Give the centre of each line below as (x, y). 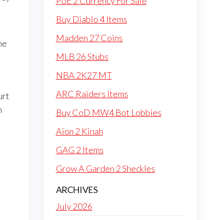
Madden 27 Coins (89, 38)
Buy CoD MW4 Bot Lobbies (109, 112)
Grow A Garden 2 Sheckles (105, 168)
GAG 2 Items (80, 150)
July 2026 (74, 206)
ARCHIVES (77, 190)
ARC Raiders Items (92, 94)
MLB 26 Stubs (82, 56)
